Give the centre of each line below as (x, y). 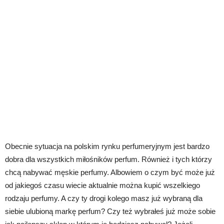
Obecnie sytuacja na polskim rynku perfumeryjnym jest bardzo (107, 146)
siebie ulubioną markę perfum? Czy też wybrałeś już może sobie (110, 211)
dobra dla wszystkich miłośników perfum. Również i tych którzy (108, 159)
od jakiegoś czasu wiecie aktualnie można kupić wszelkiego (102, 185)
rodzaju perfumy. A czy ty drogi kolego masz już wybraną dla (104, 198)
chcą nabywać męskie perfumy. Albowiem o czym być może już (110, 172)
